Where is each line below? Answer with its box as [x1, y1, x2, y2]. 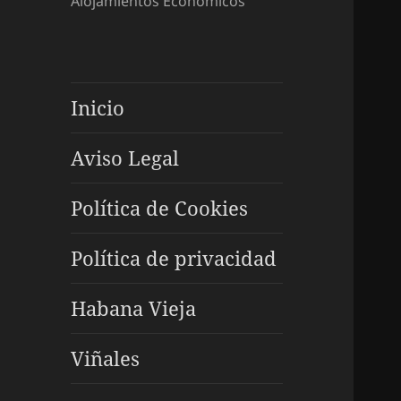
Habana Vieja [71, 294, 197, 322]
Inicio [71, 94, 125, 122]
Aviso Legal [71, 144, 180, 172]
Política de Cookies [71, 194, 249, 222]
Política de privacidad [71, 244, 277, 272]
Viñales [71, 345, 141, 372]
